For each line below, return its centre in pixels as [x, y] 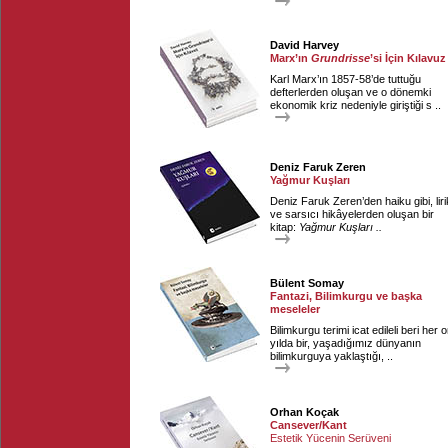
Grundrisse [340, 58]
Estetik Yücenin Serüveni [330, 438]
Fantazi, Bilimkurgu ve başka [346, 296]
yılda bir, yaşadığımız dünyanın [345, 343]
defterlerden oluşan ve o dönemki [350, 92]
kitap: [284, 227]
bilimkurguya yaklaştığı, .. [331, 356]
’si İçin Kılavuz [408, 58]
